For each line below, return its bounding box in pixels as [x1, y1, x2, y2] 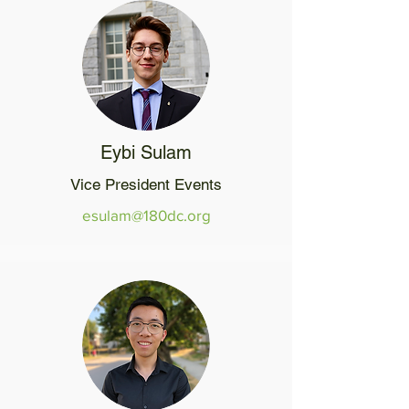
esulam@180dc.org [81, 206, 211, 224]
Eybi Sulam [100, 142, 192, 163]
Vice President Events [70, 175, 222, 194]
